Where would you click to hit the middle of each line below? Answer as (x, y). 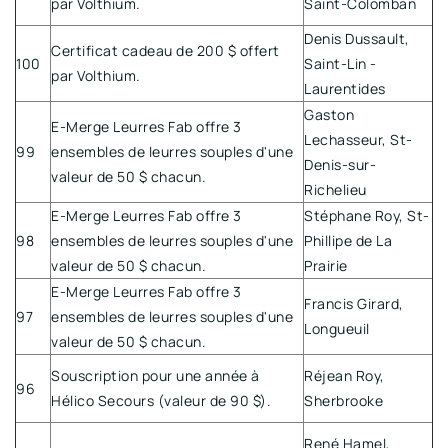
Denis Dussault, (357, 38)
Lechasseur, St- (358, 139)
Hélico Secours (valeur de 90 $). (161, 400)
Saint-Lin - (340, 63)
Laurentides (345, 88)
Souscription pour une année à (155, 375)
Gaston (329, 114)
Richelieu (335, 189)
